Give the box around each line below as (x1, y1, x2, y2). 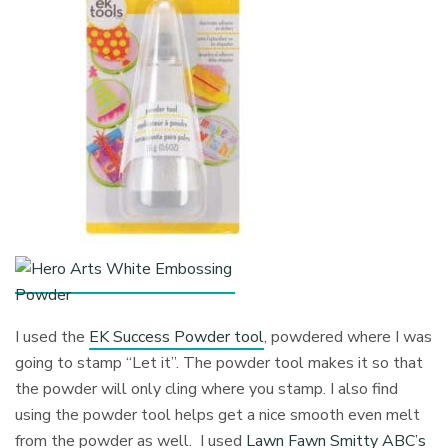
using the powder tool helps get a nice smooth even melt (15, 404, 421, 427)
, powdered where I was (264, 326, 433, 349)
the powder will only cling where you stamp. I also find (15, 378, 399, 401)
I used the (15, 326, 90, 349)
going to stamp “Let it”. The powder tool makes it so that (15, 352, 424, 375)
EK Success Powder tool (89, 326, 265, 349)
